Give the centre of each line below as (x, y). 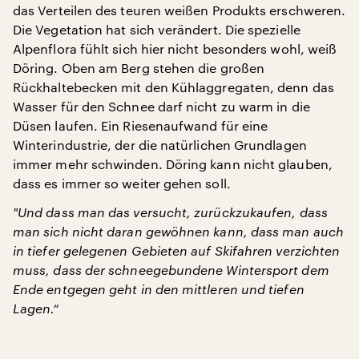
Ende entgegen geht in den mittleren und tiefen (159, 288)
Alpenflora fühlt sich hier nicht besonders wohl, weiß (175, 48)
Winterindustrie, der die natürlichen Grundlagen (160, 144)
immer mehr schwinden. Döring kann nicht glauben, (173, 163)
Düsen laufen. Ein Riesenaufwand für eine (141, 125)
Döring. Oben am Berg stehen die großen (139, 67)
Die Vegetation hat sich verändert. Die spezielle (157, 29)
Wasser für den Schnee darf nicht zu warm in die (161, 106)
